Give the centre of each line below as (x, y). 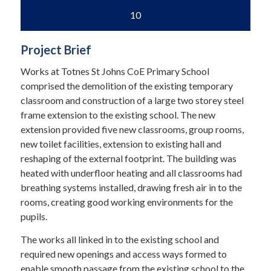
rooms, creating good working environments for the (126, 202)
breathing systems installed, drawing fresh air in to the (131, 188)
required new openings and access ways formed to (123, 253)
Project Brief (56, 49)
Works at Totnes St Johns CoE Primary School (115, 71)
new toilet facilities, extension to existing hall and (121, 144)
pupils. (34, 217)
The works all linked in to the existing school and (119, 239)
